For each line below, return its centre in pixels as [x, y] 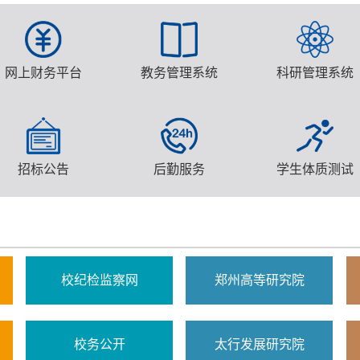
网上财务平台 [43, 73]
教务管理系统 [179, 73]
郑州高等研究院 [259, 280]
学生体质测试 [315, 170]
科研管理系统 [315, 73]
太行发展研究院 [259, 345]
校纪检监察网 [99, 280]
